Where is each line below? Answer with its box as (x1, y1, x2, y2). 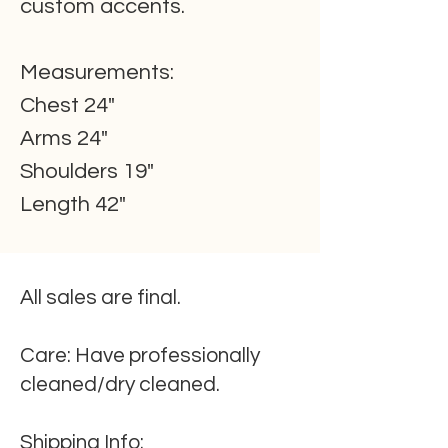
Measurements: (20, 61, 174, 84)
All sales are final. (20, 287, 181, 308)
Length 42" (20, 193, 126, 216)
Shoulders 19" (20, 160, 154, 183)
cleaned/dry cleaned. (20, 374, 220, 395)
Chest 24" (20, 94, 115, 117)
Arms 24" (20, 127, 108, 150)
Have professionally (71, 345, 260, 366)
